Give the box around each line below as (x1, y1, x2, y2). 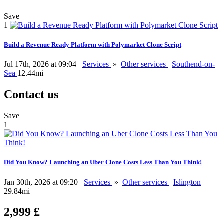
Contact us (4, 88, 58, 101)
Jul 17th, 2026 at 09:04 (4, 60, 78, 69)
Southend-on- (172, 60, 215, 69)
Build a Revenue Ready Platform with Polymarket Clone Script (4, 41, 181, 49)
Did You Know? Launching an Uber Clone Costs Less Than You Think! (4, 158, 202, 166)
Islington (173, 177, 201, 186)
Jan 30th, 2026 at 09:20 (4, 177, 80, 186)
